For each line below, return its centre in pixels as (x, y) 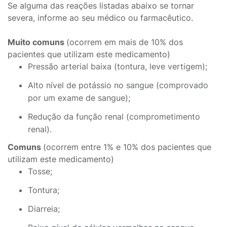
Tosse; (40, 171)
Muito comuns (37, 42)
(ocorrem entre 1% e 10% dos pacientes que (127, 147)
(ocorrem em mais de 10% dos (125, 42)
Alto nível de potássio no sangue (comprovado (118, 85)
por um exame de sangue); (79, 98)
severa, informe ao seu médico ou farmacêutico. (100, 18)
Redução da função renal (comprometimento (114, 117)
